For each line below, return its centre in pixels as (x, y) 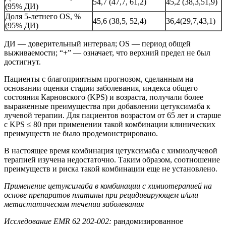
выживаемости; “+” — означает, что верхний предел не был (107, 53)
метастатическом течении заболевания (74, 204)
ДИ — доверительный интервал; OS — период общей (97, 44)
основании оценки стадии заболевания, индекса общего (101, 88)
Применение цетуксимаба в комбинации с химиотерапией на (108, 186)
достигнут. (22, 62)
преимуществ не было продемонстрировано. (81, 134)
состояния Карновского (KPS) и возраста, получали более (104, 97)
